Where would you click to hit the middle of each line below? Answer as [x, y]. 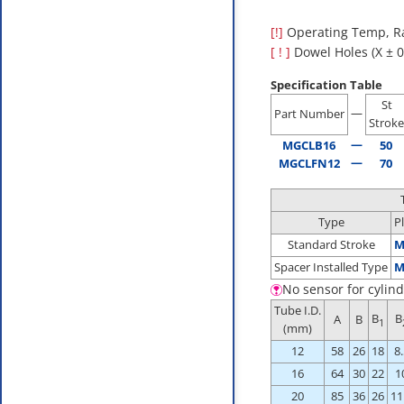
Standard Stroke [331, 245]
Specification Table [326, 85]
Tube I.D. [298, 311]
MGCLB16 [309, 146]
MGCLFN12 [309, 164]
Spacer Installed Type [331, 267]
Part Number [309, 114]
